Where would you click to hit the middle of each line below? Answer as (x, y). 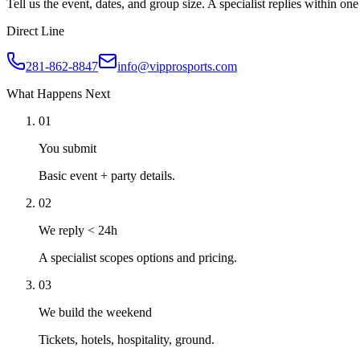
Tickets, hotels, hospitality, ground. (127, 339)
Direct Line (35, 31)
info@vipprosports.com (177, 66)
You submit (67, 148)
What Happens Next (58, 93)
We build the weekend (95, 312)
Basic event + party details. (107, 175)
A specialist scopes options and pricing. (138, 257)
